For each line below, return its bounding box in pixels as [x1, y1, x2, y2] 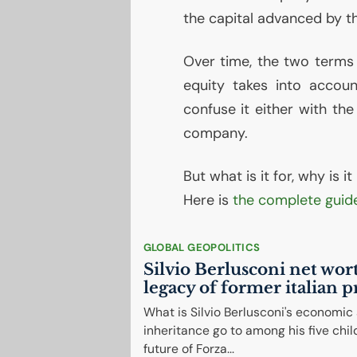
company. [182, 124, 248, 143]
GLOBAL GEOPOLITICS [143, 241, 261, 254]
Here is [182, 190, 233, 210]
